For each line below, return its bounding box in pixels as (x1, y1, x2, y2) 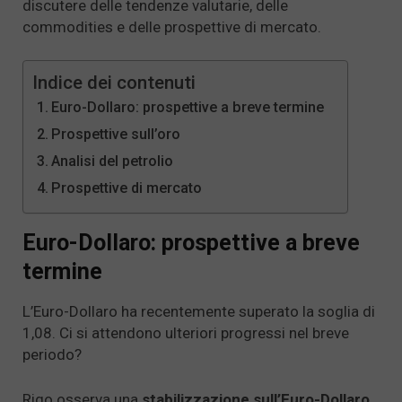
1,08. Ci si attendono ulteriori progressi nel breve (22, 324, 349, 343)
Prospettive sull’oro (51, 126, 181, 144)
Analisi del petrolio (51, 153, 174, 170)
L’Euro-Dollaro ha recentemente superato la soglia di (22, 302, 375, 321)
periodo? (22, 345, 82, 364)
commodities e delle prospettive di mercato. (22, 17, 321, 36)
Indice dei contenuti (32, 72, 196, 94)
